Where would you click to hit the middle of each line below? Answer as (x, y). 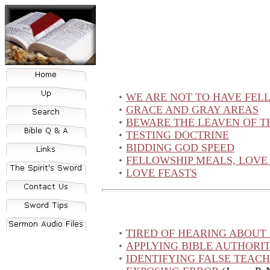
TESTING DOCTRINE (177, 135)
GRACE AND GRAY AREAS (192, 110)
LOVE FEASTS (162, 173)
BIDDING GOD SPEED (180, 148)
